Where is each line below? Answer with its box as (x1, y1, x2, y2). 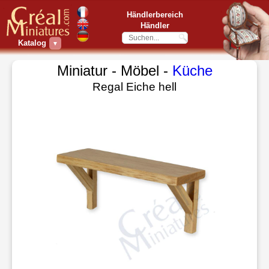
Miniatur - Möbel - (56, 62, 172, 79)
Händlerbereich (126, 10, 183, 19)
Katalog (18, 38, 46, 47)
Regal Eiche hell (92, 80, 177, 93)
